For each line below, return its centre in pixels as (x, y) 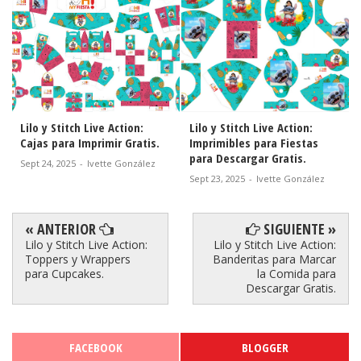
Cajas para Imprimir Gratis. (90, 142)
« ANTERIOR (62, 228)
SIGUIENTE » (298, 228)
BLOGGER (265, 347)
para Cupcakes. (64, 273)
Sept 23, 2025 (217, 178)
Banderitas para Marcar (274, 259)
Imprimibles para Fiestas (254, 142)
